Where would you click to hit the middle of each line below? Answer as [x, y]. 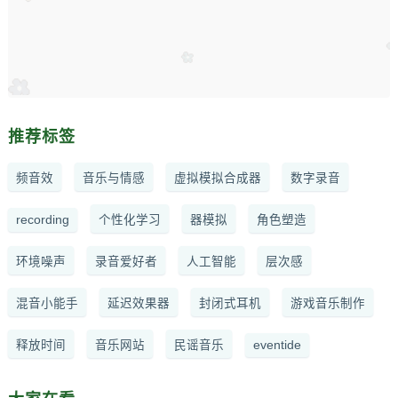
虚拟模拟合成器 [217, 178]
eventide [277, 345]
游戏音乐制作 [327, 303]
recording [42, 219]
